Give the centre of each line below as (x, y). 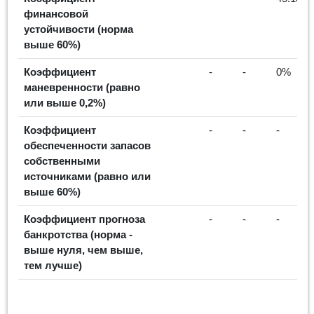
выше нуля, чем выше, (83, 250)
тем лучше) (53, 265)
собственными (62, 161)
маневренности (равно (82, 87)
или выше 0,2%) (65, 102)
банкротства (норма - (78, 234)
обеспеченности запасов (87, 145)
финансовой (56, 13)
